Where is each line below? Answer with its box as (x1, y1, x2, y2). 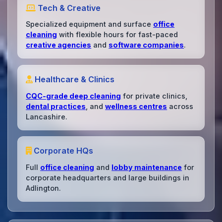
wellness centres (105, 102, 167, 111)
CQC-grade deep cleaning (26, 91, 121, 100)
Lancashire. (26, 112, 68, 121)
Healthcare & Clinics (33, 74, 115, 84)
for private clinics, (121, 91, 188, 100)
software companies (109, 41, 184, 50)
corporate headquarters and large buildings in (26, 173, 190, 182)
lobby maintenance (111, 163, 182, 171)
